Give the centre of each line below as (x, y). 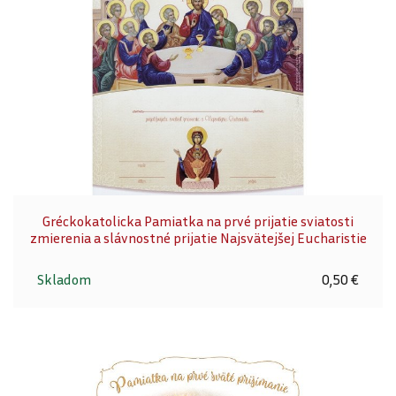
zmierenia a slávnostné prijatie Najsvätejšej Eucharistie (198, 238)
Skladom (64, 279)
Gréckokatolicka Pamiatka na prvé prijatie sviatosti (198, 221)
